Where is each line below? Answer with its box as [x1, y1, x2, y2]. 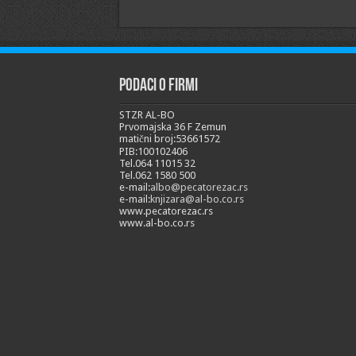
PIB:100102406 [118, 145, 188, 157]
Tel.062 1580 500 [118, 169, 195, 181]
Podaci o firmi [118, 77, 198, 95]
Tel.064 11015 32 [118, 157, 195, 169]
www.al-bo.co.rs [118, 217, 195, 229]
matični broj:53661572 [118, 133, 220, 145]
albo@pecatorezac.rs [149, 181, 248, 193]
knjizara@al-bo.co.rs [149, 193, 244, 205]
